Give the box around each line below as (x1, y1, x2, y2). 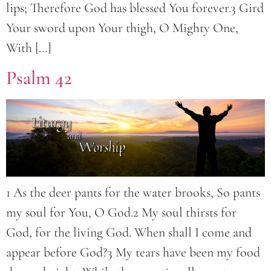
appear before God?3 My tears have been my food (6, 244, 260, 260)
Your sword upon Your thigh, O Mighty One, (6, 20, 238, 36)
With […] (6, 40, 51, 56)
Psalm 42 (6, 66, 72, 90)
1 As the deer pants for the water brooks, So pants (6, 184, 260, 200)
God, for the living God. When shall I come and (6, 224, 252, 240)
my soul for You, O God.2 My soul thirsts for (6, 204, 237, 220)
